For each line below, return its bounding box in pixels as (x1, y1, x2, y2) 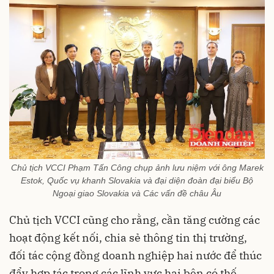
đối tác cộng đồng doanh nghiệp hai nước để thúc (9, 248, 262, 262)
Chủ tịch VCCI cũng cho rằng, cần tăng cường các (9, 212, 260, 227)
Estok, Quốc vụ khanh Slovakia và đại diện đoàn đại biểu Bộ (21, 175, 253, 185)
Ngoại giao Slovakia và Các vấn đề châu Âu (53, 188, 221, 198)
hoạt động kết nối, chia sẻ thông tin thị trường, (9, 230, 247, 245)
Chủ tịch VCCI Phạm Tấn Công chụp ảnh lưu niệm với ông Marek (10, 162, 264, 172)
